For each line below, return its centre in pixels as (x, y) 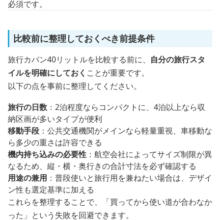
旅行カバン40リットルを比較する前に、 (79, 59)
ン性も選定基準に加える (51, 190)
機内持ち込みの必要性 (47, 154)
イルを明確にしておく (47, 73)
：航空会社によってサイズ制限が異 (149, 154)
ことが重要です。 (118, 73)
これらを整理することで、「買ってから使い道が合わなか (110, 202)
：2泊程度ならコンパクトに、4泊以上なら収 (126, 107)
